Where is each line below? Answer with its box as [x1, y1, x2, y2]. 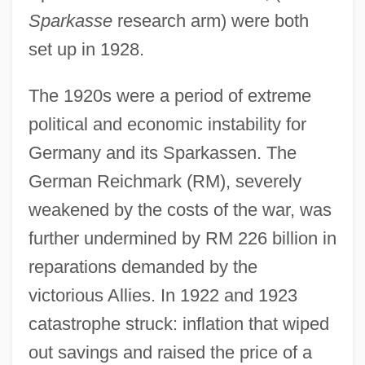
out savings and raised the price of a [28, 341, 312, 363]
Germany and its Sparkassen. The [28, 142, 297, 163]
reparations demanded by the [28, 256, 257, 277]
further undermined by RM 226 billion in [28, 227, 336, 248]
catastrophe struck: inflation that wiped [28, 313, 329, 334]
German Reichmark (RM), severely [28, 170, 301, 191]
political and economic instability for [28, 113, 306, 134]
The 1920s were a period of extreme [28, 85, 311, 106]
